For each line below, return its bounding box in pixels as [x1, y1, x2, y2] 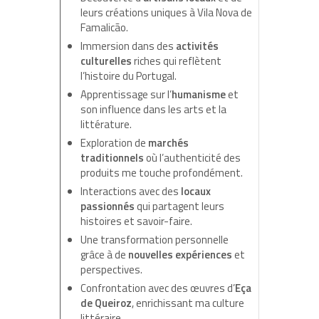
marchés [147, 134, 189, 151]
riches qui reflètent [131, 52, 221, 69]
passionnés [80, 197, 135, 214]
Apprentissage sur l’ [80, 85, 172, 103]
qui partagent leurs [134, 197, 224, 214]
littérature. [80, 115, 132, 132]
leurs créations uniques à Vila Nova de [80, 4, 252, 21]
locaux [180, 182, 211, 199]
